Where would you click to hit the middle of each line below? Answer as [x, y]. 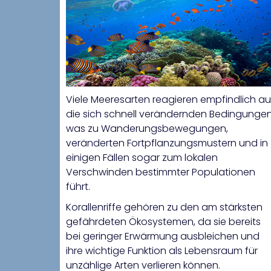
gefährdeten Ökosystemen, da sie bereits [163, 222]
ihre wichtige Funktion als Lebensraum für [162, 251]
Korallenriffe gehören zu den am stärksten [164, 207]
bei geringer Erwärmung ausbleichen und [163, 237]
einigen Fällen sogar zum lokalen [142, 158]
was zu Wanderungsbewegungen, [147, 129]
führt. [78, 187]
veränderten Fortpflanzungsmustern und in [167, 143]
